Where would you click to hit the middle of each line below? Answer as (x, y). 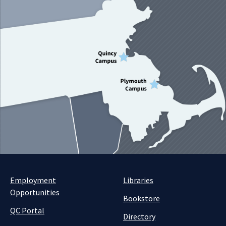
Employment (33, 180)
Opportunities (35, 192)
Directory (139, 216)
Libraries (138, 180)
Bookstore (142, 198)
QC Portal (27, 210)
